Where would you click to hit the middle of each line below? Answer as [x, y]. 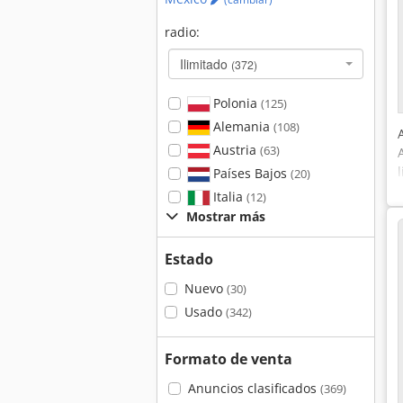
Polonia [235, 103]
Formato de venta [228, 359]
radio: [182, 32]
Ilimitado [206, 64]
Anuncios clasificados [254, 388]
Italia [228, 197]
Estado [189, 259]
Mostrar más [226, 216]
